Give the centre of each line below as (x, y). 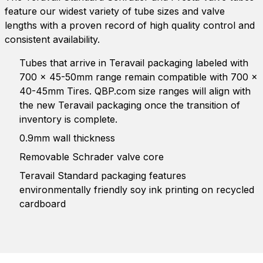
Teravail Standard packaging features (103, 176)
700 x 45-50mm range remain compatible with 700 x (139, 77)
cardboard (43, 204)
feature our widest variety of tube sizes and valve (115, 11)
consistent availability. (52, 40)
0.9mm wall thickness (67, 138)
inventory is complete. (68, 119)
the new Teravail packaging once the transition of (130, 105)
